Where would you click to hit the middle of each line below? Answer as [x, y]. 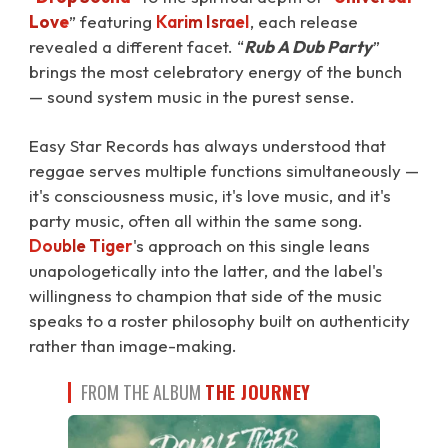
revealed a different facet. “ [136, 46]
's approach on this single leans [252, 245]
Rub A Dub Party [308, 46]
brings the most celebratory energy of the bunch [215, 71]
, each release [304, 21]
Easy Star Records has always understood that [207, 145]
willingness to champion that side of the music [205, 295]
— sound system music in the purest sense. [192, 96]
